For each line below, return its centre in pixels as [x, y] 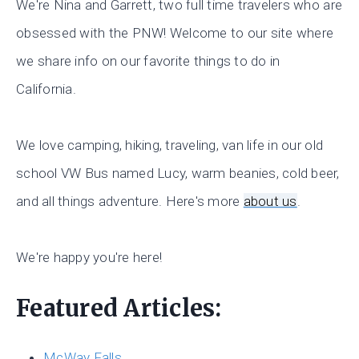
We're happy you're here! [89, 258]
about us [270, 202]
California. [46, 89]
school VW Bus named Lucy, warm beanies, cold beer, [178, 173]
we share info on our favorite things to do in [148, 61]
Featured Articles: [119, 308]
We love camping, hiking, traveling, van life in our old [170, 145]
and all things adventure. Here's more [130, 202]
